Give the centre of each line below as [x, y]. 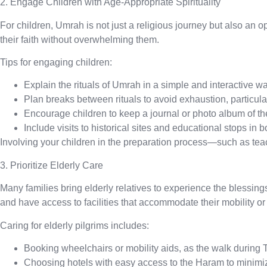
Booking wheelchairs [68, 249]
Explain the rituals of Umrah [82, 85]
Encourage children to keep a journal [102, 114]
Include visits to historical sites [88, 128]
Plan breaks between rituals [83, 100]
